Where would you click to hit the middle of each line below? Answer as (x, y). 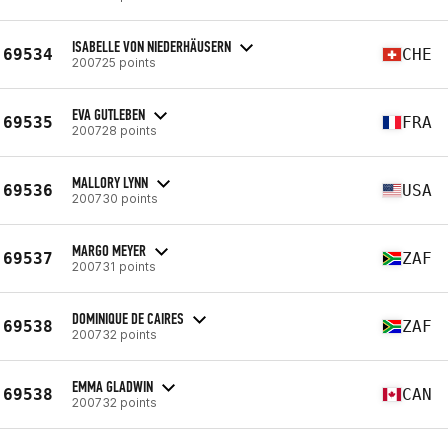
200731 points (114, 266)
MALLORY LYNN (110, 182)
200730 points (115, 198)
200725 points (114, 62)
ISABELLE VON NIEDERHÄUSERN (151, 46)
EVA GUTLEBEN (108, 114)
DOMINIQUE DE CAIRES (128, 318)
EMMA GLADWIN (112, 386)
